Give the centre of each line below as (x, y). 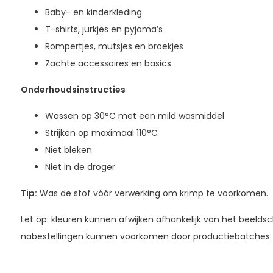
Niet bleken (68, 150)
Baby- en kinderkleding (93, 12)
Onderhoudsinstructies (73, 89)
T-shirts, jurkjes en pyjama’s (104, 29)
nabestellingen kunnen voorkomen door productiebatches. (146, 236)
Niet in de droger (80, 167)
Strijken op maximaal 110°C (101, 133)
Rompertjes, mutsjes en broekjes (114, 46)
